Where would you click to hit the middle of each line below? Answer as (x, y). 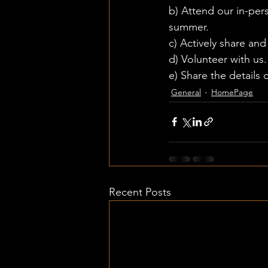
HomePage (232, 92)
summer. (190, 27)
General (186, 92)
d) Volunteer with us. (218, 59)
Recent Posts (140, 192)
